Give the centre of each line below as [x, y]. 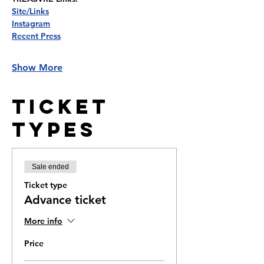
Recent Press [36, 36]
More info [43, 221]
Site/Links [30, 11]
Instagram [31, 24]
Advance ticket [65, 200]
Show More [37, 67]
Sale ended [50, 167]
